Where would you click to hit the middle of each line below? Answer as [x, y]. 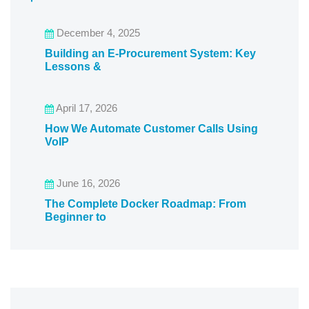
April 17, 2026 [86, 108]
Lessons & [73, 67]
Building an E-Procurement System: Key [150, 54]
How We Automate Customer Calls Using [151, 129]
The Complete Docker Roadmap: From [146, 204]
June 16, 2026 [87, 183]
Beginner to [76, 217]
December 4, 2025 [97, 33]
